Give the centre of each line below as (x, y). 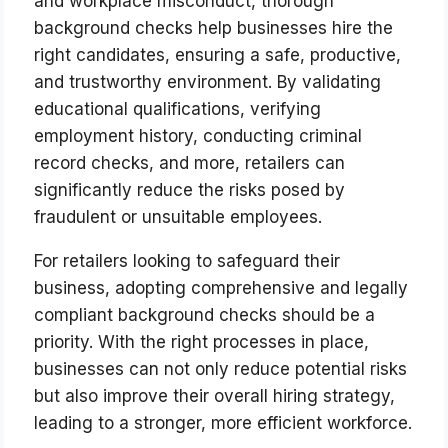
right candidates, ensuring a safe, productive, (218, 55)
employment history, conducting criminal (198, 136)
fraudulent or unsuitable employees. (178, 217)
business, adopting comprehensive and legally (221, 288)
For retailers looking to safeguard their (187, 261)
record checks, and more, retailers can (190, 163)
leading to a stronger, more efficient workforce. (223, 423)
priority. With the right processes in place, (202, 342)
